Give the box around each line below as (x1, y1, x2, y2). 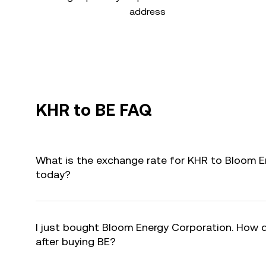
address (129, 6, 166, 17)
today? (36, 168, 71, 180)
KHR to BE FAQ (36, 100, 152, 119)
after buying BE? (36, 235, 116, 248)
